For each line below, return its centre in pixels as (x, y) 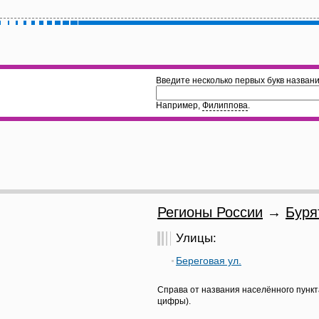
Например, (179, 105)
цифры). (174, 301)
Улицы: (196, 238)
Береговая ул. (209, 261)
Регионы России (210, 212)
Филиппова (225, 105)
